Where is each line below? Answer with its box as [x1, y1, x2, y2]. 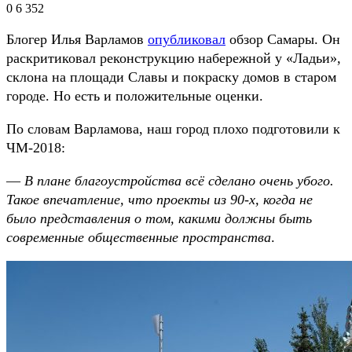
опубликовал [148, 31, 225, 47]
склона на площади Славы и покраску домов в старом [6, 68, 336, 85]
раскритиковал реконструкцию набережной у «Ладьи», [6, 49, 341, 66]
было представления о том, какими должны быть [6, 210, 312, 226]
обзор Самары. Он [225, 31, 340, 47]
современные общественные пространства [6, 229, 271, 245]
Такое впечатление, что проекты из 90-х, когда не [6, 191, 313, 207]
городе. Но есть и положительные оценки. [6, 87, 263, 104]
